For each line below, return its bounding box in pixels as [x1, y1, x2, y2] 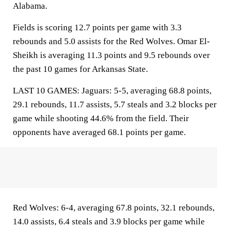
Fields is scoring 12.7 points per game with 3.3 [13, 23, 182, 32]
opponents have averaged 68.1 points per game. [13, 127, 186, 137]
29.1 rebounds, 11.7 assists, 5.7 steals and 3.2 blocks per [13, 100, 217, 109]
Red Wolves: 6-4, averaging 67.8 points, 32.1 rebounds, [13, 203, 215, 213]
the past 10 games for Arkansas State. [13, 64, 148, 74]
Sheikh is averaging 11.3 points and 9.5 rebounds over [13, 50, 210, 60]
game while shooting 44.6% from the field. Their [13, 113, 189, 123]
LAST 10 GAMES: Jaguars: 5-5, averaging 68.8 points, [13, 86, 212, 95]
